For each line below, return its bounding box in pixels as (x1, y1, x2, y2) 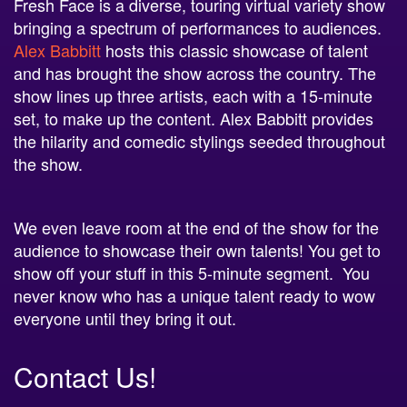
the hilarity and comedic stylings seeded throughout (14, 127, 385, 152)
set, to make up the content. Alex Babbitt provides (14, 104, 373, 129)
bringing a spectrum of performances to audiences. (14, 14, 382, 38)
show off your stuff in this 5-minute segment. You (14, 259, 370, 283)
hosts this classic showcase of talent (101, 36, 368, 61)
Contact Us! (14, 355, 156, 395)
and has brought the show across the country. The (14, 59, 376, 84)
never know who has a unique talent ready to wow (14, 282, 375, 306)
